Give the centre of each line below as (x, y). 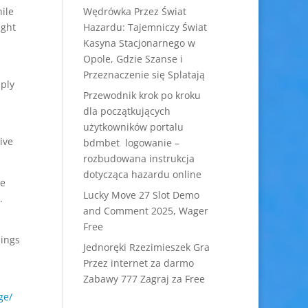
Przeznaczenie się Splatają (144, 75)
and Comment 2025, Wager (145, 211)
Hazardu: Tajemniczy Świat (145, 27)
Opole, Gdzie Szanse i (133, 59)
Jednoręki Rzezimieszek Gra (146, 247)
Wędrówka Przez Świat (134, 11)
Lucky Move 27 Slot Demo (141, 195)
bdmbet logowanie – (131, 143)
